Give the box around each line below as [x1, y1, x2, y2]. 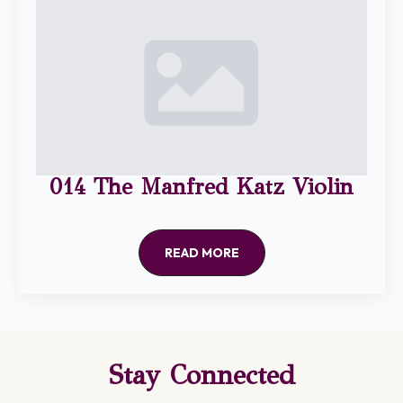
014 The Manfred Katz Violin [49, 172, 354, 201]
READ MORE [164, 244, 239, 261]
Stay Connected [108, 359, 295, 392]
